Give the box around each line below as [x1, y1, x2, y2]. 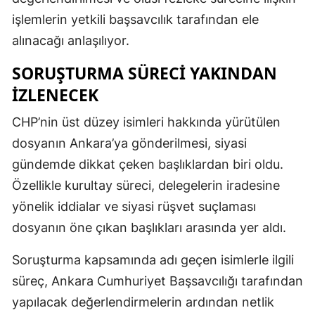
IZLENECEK [12, 83, 98, 106]
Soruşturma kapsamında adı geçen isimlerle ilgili [12, 252, 294, 267]
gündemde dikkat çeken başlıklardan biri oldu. [12, 156, 283, 172]
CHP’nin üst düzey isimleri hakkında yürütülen [12, 114, 281, 129]
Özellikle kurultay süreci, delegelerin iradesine [12, 177, 280, 193]
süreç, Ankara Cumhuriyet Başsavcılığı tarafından [12, 273, 303, 288]
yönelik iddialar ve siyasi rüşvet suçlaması [12, 198, 256, 214]
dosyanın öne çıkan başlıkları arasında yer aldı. [12, 219, 286, 235]
